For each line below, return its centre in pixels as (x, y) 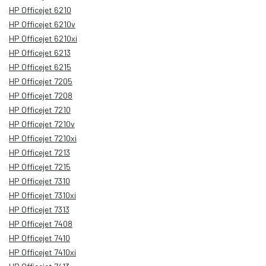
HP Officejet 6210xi (43, 38)
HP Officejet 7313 (39, 209)
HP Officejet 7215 (40, 166)
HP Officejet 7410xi (42, 252)
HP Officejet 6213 (40, 52)
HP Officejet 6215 (40, 66)
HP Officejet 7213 (39, 152)
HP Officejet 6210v (42, 24)
